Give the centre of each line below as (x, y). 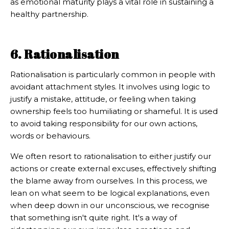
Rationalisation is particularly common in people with (113, 75)
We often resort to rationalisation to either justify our (111, 156)
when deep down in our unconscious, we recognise (110, 205)
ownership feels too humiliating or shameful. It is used (114, 111)
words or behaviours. (50, 136)
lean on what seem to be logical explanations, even (110, 193)
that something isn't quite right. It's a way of (94, 218)
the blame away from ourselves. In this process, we (109, 181)
